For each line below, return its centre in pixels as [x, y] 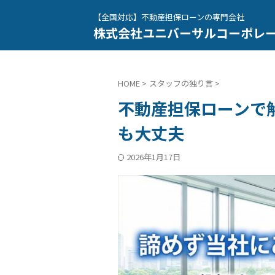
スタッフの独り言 [181, 83]
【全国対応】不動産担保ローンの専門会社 [169, 17]
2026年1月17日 [153, 157]
